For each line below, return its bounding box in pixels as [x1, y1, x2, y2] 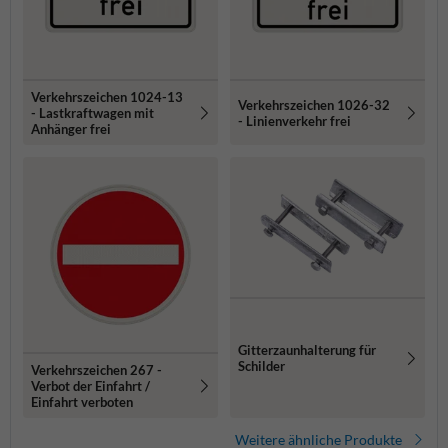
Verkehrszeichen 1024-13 [31, 88, 183, 105]
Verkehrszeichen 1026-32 [238, 96, 390, 113]
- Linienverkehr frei [238, 112, 351, 129]
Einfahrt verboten [31, 393, 133, 410]
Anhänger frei [31, 120, 111, 137]
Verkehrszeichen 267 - [31, 361, 162, 378]
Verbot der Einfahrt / [31, 377, 150, 394]
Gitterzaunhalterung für [238, 342, 376, 359]
